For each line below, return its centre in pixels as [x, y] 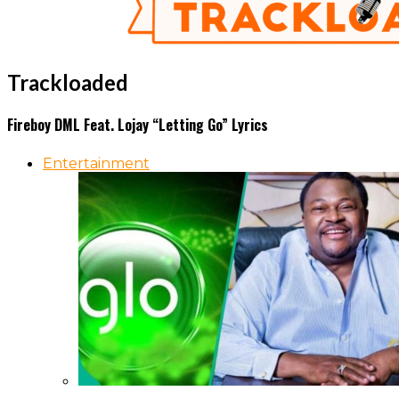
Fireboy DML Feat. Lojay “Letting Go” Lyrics [138, 125]
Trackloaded [68, 82]
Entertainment [96, 164]
